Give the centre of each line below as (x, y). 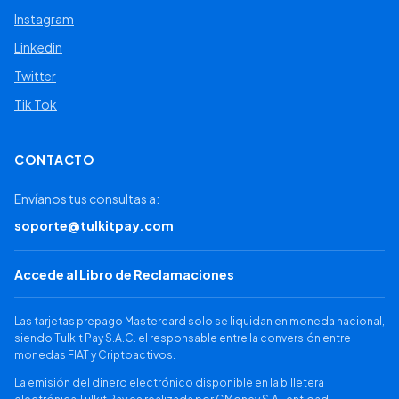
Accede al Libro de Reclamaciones (124, 274)
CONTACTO (55, 159)
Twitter (35, 76)
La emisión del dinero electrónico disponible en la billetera (169, 383)
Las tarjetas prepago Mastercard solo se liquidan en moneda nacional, (199, 321)
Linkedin (38, 47)
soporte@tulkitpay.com (94, 225)
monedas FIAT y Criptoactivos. (95, 355)
